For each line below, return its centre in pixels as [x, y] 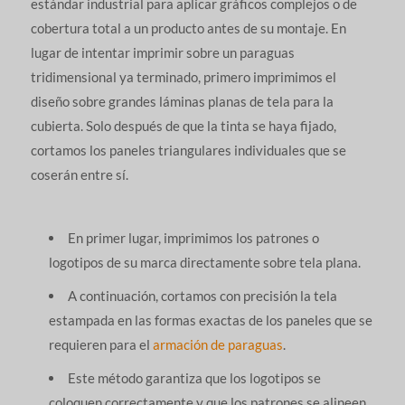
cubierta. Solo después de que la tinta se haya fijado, [183, 125]
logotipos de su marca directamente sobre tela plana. [204, 262]
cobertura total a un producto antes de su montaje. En [188, 28]
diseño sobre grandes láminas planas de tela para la [182, 101]
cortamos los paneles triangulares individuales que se [188, 150]
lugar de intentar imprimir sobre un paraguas [162, 52]
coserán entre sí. [79, 174]
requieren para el [100, 344]
